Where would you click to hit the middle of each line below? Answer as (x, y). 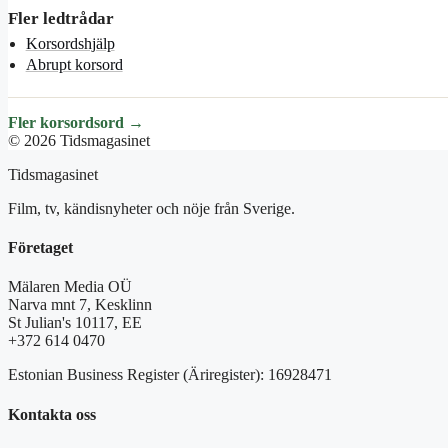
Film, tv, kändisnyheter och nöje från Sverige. (151, 208)
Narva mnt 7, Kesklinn (80, 305)
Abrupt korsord (74, 65)
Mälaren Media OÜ (70, 287)
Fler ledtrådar (61, 18)
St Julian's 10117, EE (75, 323)
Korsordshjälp (70, 44)
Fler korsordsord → (76, 122)
